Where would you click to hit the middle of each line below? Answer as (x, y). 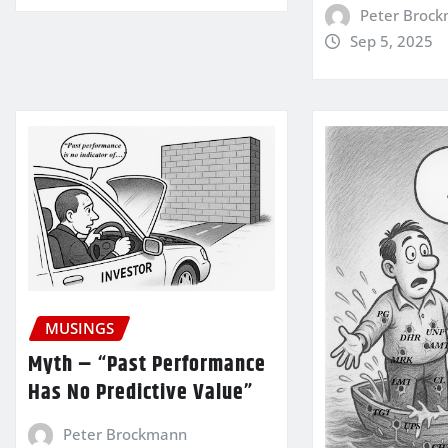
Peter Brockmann (124, 433)
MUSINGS (79, 327)
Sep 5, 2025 (391, 41)
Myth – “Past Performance (147, 364)
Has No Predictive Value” (140, 392)
